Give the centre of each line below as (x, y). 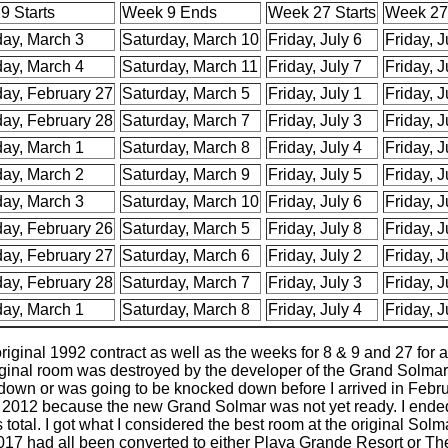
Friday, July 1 (315, 94)
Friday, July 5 (315, 175)
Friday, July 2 (315, 256)
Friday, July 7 (315, 67)
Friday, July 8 (315, 229)
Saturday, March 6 (186, 256)
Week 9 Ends (170, 13)
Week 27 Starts (322, 13)
